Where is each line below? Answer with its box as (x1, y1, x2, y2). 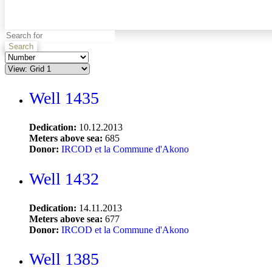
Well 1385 (29, 250, 99, 269)
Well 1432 (29, 169, 99, 188)
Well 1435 (29, 89, 99, 108)
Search (8, 41, 33, 51)
